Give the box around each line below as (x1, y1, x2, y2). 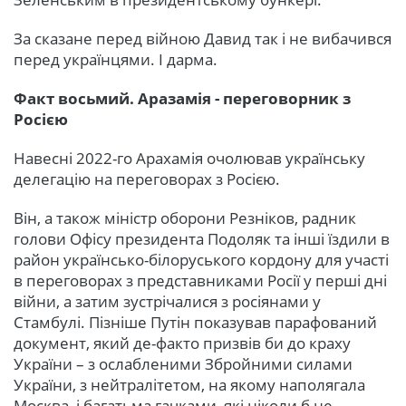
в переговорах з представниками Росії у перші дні (14, 269, 387, 291)
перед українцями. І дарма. (14, 48, 217, 70)
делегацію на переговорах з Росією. (14, 168, 280, 189)
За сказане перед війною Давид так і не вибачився (14, 27, 391, 49)
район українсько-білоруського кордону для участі (14, 248, 389, 270)
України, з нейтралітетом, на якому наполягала (14, 373, 365, 395)
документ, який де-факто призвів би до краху (14, 332, 351, 353)
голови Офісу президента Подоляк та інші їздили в (14, 227, 390, 249)
